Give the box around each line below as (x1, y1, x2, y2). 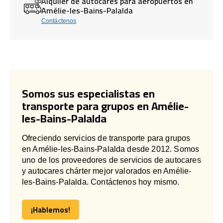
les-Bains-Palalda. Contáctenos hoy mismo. (22, 177, 180, 186)
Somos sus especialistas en (22, 83, 155, 104)
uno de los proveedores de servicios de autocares (22, 155, 201, 164)
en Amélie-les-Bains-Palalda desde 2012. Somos (22, 144, 200, 153)
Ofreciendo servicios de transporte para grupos (22, 133, 191, 142)
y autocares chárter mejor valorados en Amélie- (22, 166, 192, 175)
